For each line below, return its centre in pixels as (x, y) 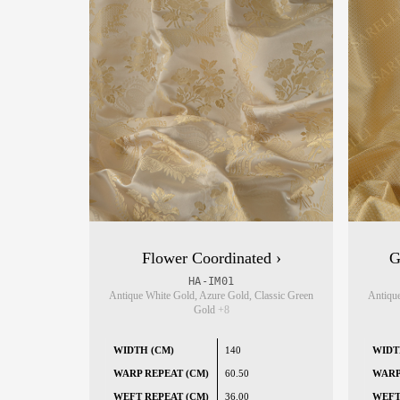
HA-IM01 (211, 282)
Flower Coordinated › (211, 258)
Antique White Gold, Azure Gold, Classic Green (212, 296)
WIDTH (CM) (144, 350)
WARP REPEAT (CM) (162, 374)
